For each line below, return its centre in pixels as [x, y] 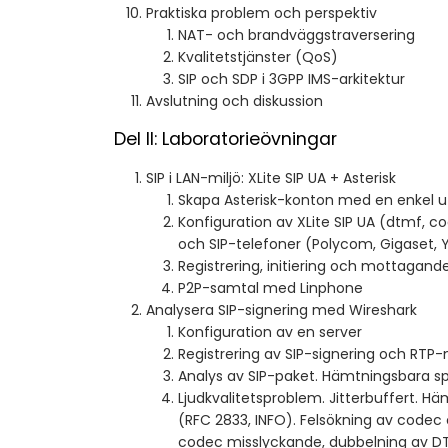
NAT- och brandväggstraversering [296, 35]
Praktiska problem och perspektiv [261, 13]
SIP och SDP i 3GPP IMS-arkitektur [291, 79]
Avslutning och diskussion [234, 101]
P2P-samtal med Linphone [270, 288]
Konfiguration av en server [270, 332]
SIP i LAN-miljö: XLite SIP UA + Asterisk [271, 178]
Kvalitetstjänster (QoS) [258, 57]
